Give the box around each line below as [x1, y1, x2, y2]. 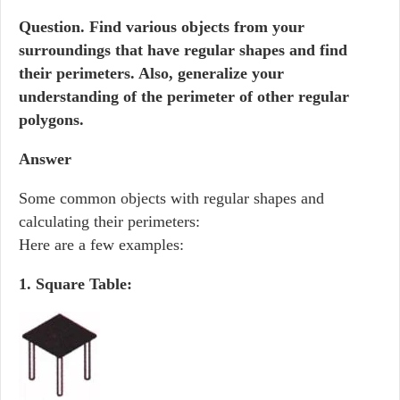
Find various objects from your [85, 18, 304, 36]
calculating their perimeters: [19, 212, 200, 230]
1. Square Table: [19, 275, 132, 293]
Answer [19, 150, 71, 168]
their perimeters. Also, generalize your [19, 64, 284, 82]
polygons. [19, 111, 84, 129]
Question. [19, 18, 85, 36]
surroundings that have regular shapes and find [19, 41, 347, 59]
